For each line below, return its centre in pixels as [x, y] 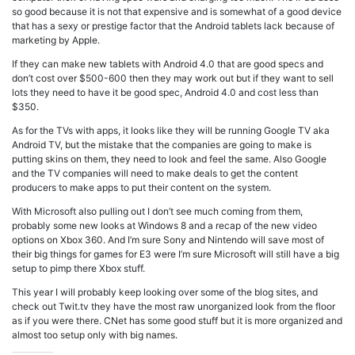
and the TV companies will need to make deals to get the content [155, 174]
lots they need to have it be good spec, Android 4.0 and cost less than [165, 93]
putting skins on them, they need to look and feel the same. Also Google [169, 159]
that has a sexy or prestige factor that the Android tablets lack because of [173, 26]
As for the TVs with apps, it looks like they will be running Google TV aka [171, 131]
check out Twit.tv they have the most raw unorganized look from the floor [174, 307]
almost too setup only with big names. [95, 335]
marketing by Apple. [56, 40]
